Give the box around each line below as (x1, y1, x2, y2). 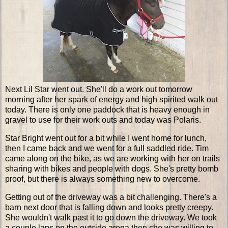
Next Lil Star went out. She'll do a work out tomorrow (5, 85, 192, 94)
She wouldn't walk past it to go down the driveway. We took (5, 213, 217, 222)
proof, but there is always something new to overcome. (5, 175, 200, 184)
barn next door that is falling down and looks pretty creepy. (5, 203, 213, 212)
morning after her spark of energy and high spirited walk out (5, 95, 218, 104)
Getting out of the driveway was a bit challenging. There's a (5, 193, 217, 202)
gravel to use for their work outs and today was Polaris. (5, 116, 203, 125)
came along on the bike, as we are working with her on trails (5, 154, 220, 163)
